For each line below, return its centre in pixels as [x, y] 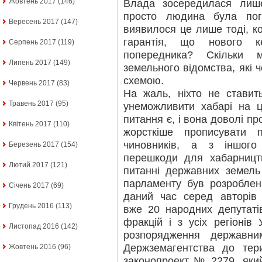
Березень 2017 [34, 145]
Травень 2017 [31, 104]
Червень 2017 [32, 83]
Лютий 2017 [29, 165]
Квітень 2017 [30, 124]
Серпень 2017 [32, 42]
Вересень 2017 [34, 22]
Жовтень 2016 [32, 247]
